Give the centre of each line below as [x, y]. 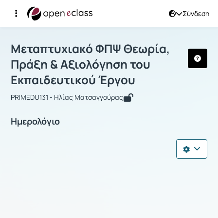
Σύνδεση [196, 13]
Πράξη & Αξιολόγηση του [81, 64]
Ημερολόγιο [35, 121]
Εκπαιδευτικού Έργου [73, 79]
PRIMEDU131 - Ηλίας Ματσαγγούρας [67, 97]
